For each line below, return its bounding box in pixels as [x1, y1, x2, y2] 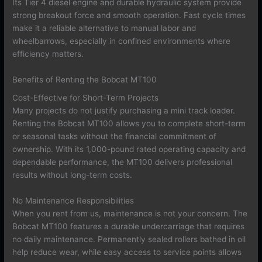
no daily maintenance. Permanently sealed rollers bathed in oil [12, 235, 246, 244]
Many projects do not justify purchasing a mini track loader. [12, 106, 236, 116]
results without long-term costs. [12, 170, 133, 180]
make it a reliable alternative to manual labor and [12, 23, 196, 33]
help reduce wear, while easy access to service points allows [12, 247, 242, 257]
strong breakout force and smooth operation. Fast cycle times [12, 11, 246, 20]
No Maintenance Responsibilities [12, 196, 135, 206]
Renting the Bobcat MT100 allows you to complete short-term [12, 119, 246, 129]
